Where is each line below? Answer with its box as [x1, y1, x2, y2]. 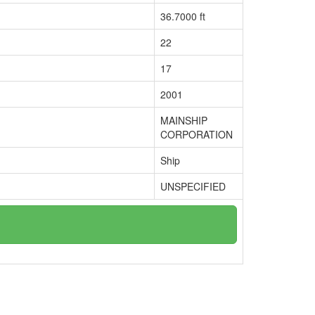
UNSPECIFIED [160, 179, 226, 193]
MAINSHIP [160, 113, 207, 127]
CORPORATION [160, 127, 233, 141]
